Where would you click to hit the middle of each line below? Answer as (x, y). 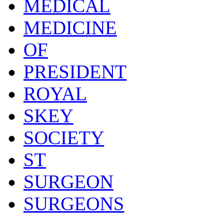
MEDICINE (70, 27)
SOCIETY (64, 137)
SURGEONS (74, 203)
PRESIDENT (75, 71)
